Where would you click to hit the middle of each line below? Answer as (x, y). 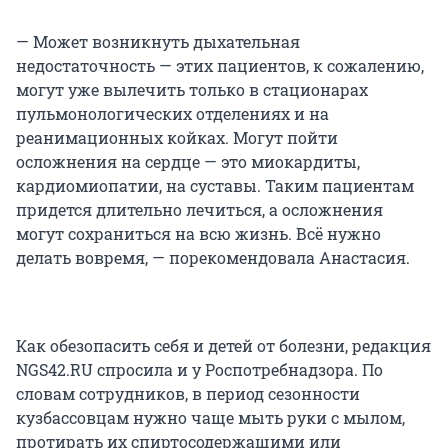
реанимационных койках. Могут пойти (177, 138)
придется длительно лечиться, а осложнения (199, 210)
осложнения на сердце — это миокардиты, (188, 162)
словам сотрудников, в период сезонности (188, 394)
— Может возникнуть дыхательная (158, 42)
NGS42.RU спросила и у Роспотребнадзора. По (199, 370)
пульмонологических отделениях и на (172, 114)
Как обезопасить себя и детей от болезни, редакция (223, 346)
